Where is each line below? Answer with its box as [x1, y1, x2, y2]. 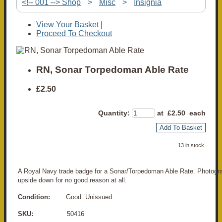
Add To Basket [160, 123, 202, 131]
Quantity [98, 109, 127, 117]
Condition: [18, 193, 50, 201]
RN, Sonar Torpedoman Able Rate [36, 64, 189, 75]
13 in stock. [178, 142, 206, 148]
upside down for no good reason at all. [18, 176, 127, 184]
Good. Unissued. [50, 193, 114, 201]
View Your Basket [36, 20, 99, 29]
